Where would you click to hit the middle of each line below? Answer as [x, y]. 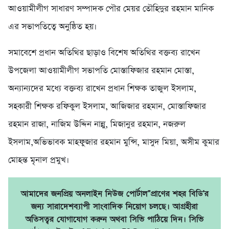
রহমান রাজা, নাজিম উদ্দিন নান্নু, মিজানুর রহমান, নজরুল [97, 125]
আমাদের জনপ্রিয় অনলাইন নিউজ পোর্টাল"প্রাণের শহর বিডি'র [114, 194]
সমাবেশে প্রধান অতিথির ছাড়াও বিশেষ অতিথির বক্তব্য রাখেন [104, 53]
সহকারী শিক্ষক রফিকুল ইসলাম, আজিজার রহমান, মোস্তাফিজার [107, 107]
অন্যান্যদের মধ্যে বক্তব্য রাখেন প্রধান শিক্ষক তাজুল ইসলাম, [102, 89]
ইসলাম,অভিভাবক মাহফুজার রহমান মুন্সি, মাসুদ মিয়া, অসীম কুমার [114, 143]
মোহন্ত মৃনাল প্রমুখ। [39, 161]
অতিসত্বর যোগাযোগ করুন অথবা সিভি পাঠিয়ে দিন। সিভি [114, 220]
